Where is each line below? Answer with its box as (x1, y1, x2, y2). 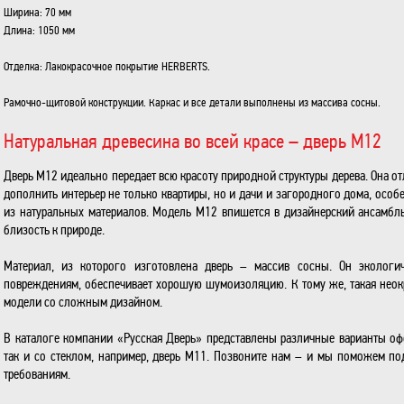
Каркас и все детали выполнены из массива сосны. (149, 96, 381, 110)
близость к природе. (4, 222, 105, 238)
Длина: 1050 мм (4, 23, 75, 38)
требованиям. (4, 366, 70, 382)
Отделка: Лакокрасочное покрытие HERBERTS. (4, 60, 210, 74)
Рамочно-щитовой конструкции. (4, 96, 149, 110)
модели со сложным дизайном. (4, 294, 162, 310)
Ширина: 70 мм (4, 5, 71, 20)
